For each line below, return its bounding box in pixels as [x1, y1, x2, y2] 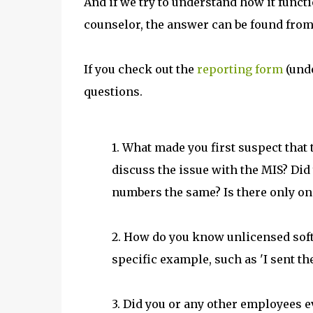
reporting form [196, 62, 283, 76]
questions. [83, 85, 143, 99]
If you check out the [83, 62, 197, 76]
